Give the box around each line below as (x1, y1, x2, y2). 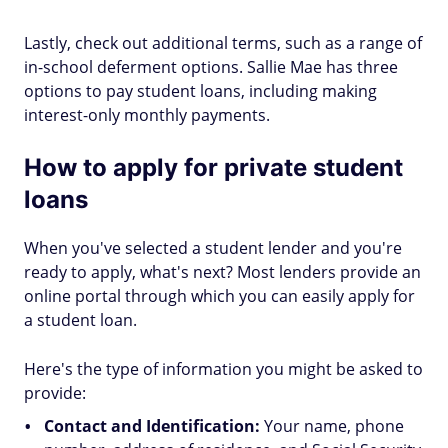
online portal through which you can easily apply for (24, 285, 415, 307)
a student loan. (24, 309, 137, 331)
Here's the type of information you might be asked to (24, 358, 423, 380)
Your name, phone (264, 415, 404, 437)
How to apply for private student (24, 153, 403, 182)
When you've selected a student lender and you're (24, 237, 402, 259)
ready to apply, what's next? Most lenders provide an (24, 261, 421, 283)
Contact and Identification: (44, 415, 264, 437)
